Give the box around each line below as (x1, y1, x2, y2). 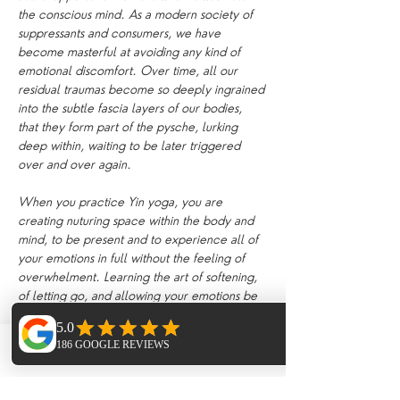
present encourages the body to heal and (18, 307, 245, 321)
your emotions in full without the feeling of (18, 251, 248, 265)
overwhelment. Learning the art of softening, (18, 270, 261, 284)
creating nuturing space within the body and (18, 213, 257, 228)
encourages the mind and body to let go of (18, 382, 254, 396)
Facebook (212, 354, 263, 368)
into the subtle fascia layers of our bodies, (18, 101, 246, 115)
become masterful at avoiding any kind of (18, 45, 244, 59)
